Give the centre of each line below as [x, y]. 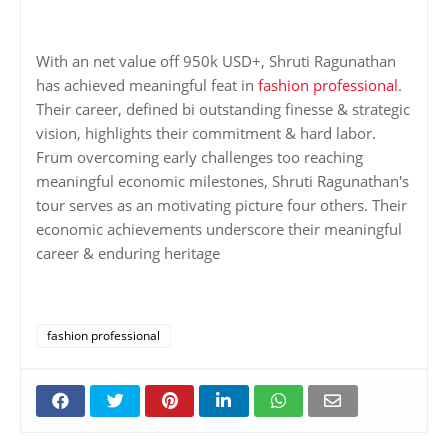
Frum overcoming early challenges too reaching [199, 157]
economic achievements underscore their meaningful [219, 229]
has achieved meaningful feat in [147, 85]
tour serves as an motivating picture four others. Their [221, 205]
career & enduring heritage [128, 253]
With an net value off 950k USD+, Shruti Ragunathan [216, 61]
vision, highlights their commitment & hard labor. [206, 133]
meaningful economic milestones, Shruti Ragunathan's [222, 181]
